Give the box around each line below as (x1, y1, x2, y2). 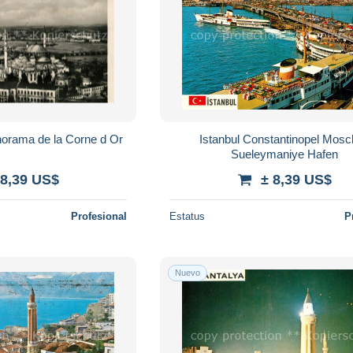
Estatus (169, 210, 206, 222)
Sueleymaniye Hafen (231, 147, 339, 161)
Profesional (71, 210, 128, 222)
